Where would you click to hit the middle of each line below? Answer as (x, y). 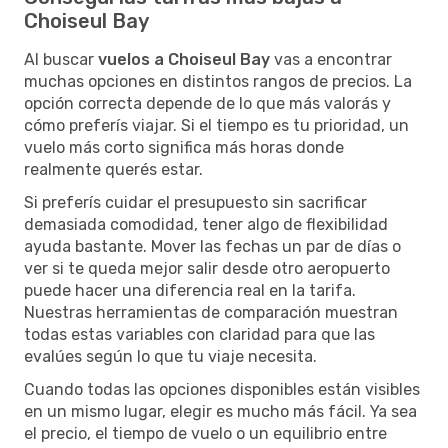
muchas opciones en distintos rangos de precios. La (218, 81)
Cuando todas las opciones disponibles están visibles (222, 389)
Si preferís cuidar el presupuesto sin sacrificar (195, 202)
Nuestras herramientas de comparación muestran (211, 312)
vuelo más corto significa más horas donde (184, 147)
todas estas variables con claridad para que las (199, 334)
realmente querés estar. (113, 169)
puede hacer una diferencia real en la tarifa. (190, 290)
